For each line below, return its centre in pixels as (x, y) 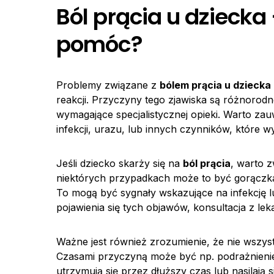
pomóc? (99, 44)
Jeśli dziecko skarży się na (120, 163)
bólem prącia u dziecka (215, 85)
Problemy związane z (108, 85)
